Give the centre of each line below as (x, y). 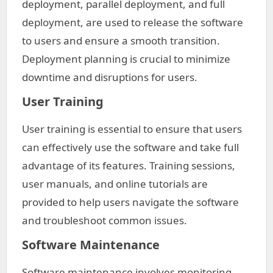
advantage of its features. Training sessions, (129, 165)
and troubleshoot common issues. (105, 220)
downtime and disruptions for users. (110, 77)
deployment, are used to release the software (133, 22)
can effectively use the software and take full (130, 147)
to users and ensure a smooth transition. (121, 41)
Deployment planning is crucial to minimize (126, 59)
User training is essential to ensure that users (132, 129)
